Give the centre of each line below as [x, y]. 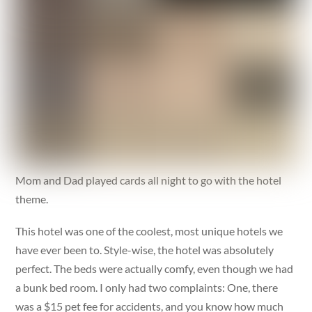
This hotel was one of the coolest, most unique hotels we [149, 231]
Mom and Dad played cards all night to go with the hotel [149, 180]
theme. [32, 198]
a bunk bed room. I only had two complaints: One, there [147, 287]
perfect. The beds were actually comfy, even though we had [155, 268]
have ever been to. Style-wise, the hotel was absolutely [145, 249]
